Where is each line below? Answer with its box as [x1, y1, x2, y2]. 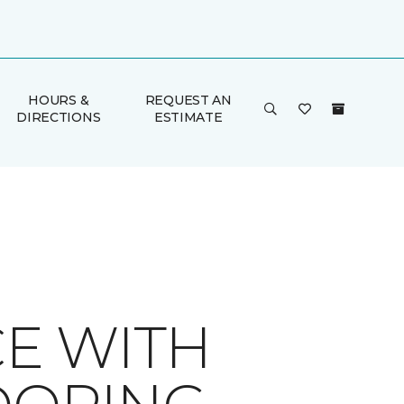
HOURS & [28, 92, 89, 108]
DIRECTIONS [16, 109, 101, 125]
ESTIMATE [153, 109, 223, 125]
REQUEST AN [144, 92, 232, 108]
